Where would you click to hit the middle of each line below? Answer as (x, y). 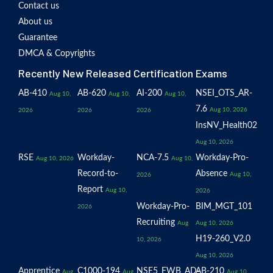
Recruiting (156, 222)
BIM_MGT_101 (224, 207)
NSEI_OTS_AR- (224, 93)
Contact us (39, 6)
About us (35, 22)
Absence (211, 174)
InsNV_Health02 (226, 126)
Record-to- (98, 174)
